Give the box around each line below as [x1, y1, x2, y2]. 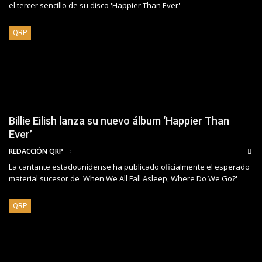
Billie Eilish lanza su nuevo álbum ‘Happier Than [9, 114, 229, 127]
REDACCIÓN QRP [9, 146, 65, 156]
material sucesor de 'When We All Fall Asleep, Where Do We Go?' [9, 173, 237, 184]
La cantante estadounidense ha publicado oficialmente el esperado [9, 161, 250, 172]
